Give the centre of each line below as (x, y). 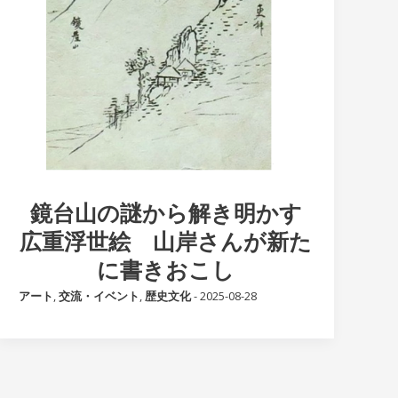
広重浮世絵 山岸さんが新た (166, 241)
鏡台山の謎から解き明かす (166, 213)
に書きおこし (166, 270)
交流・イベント (99, 296)
